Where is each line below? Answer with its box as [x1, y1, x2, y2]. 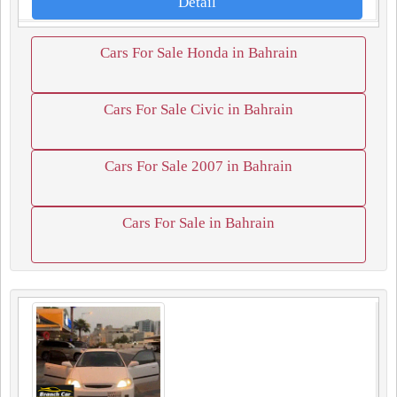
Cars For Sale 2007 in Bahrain [105, 158, 292, 175]
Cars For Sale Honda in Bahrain [99, 44, 298, 61]
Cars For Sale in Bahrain [122, 214, 275, 231]
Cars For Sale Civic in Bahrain [104, 101, 293, 118]
